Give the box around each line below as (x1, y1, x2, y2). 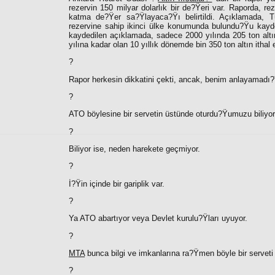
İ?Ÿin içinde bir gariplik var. (69, 179, 165, 188)
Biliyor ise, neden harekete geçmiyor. (69, 144, 200, 153)
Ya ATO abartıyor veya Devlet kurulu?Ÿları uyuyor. (69, 214, 247, 223)
